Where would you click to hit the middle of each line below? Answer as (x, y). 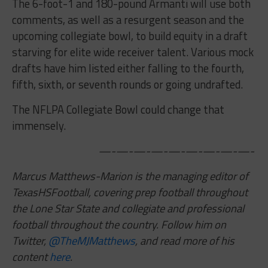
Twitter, (30, 241)
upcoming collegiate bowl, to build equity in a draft (130, 36)
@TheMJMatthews (92, 241)
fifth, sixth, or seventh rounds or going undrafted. (127, 85)
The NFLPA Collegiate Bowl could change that (118, 110)
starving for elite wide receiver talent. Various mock (133, 52)
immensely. (39, 126)
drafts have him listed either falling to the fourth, (128, 68)
